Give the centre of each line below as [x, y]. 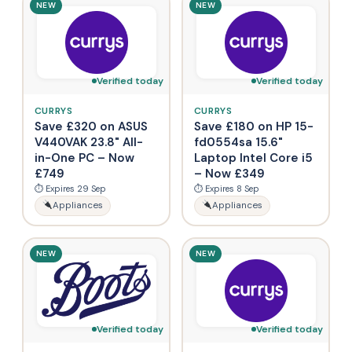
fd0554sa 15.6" [238, 142]
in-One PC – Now [84, 158]
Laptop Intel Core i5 [253, 158]
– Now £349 [229, 173]
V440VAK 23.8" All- [88, 142]
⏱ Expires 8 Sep [226, 188]
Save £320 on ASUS [91, 126]
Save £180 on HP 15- [253, 126]
